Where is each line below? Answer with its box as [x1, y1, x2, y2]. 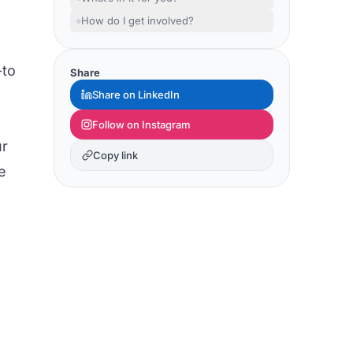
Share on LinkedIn [92, 88, 180, 101]
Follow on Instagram [92, 118, 191, 131]
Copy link [93, 149, 138, 162]
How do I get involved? [81, 14, 194, 27]
